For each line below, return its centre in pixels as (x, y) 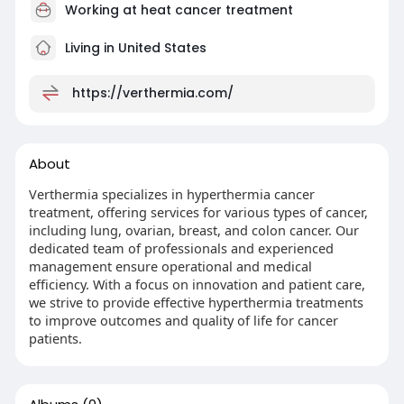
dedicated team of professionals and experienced (181, 248)
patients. (55, 338)
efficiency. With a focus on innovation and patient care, (197, 284)
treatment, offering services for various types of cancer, (198, 211)
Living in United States (133, 47)
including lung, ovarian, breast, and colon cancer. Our (193, 230)
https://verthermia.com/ (152, 92)
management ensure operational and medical (170, 266)
